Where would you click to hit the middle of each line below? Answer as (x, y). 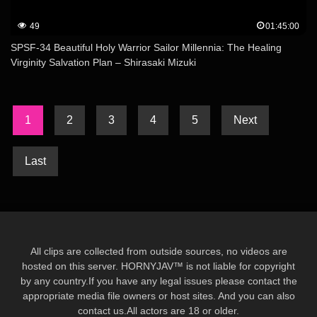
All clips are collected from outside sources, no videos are (158, 252)
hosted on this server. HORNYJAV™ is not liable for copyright (158, 266)
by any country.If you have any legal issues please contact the (158, 281)
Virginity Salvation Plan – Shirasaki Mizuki (103, 63)
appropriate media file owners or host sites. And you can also (158, 296)
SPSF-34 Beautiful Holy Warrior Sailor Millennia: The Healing (146, 48)
